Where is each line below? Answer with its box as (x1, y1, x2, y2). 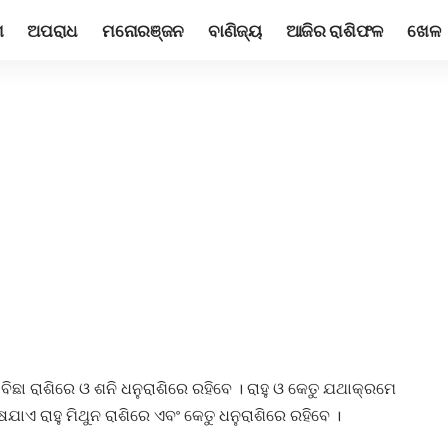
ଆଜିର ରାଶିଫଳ (285, 18, 383, 41)
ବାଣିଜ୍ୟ (207, 18, 262, 41)
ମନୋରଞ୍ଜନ (101, 18, 184, 41)
